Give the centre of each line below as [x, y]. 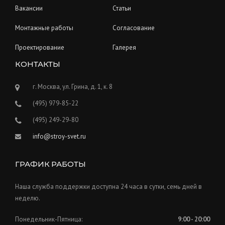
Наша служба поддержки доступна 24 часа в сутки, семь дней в [108, 186]
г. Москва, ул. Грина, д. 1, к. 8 [73, 86]
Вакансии [29, 8]
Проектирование [40, 47]
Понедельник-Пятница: [49, 219]
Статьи [122, 8]
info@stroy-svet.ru [59, 136]
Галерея [124, 47]
